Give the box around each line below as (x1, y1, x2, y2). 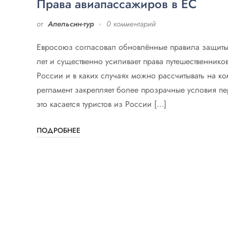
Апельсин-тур (48, 18, 94, 30)
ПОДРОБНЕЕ (37, 125, 80, 136)
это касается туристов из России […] (37, 98, 166, 110)
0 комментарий (106, 18, 156, 30)
